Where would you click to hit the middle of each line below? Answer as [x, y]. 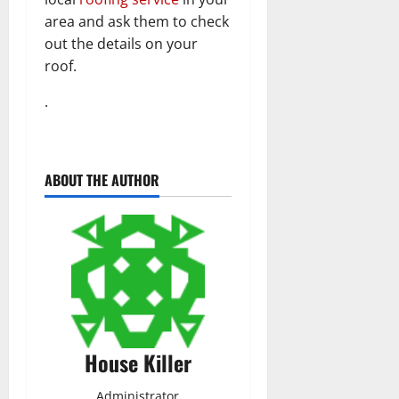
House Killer [138, 363]
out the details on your [121, 44]
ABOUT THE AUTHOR [102, 180]
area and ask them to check [137, 22]
